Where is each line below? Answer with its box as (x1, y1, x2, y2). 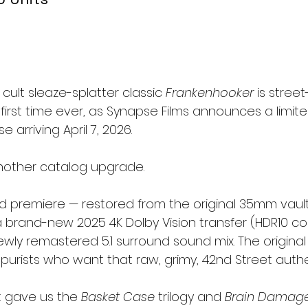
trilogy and (155, 288, 225, 306)
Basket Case (81, 288, 155, 306)
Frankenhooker (166, 84, 254, 102)
